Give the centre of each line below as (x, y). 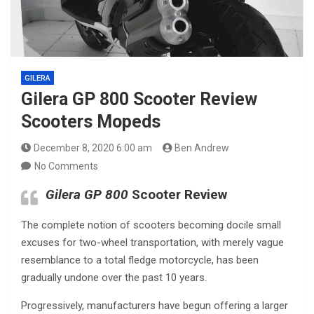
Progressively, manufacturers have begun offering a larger (155, 306)
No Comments (66, 166)
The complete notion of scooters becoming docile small (151, 225)
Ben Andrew (202, 148)
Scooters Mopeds (91, 122)
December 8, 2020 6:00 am (93, 148)
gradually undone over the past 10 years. (114, 278)
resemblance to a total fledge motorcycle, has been (140, 260)
